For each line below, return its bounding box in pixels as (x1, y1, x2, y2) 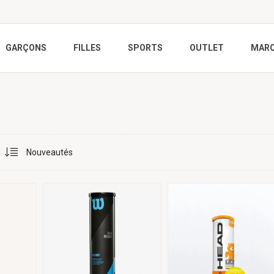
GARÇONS (6, 43, 46, 53)
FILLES (73, 43, 101, 53)
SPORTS (128, 43, 163, 53)
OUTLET (190, 43, 224, 53)
